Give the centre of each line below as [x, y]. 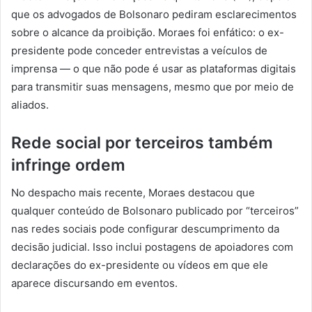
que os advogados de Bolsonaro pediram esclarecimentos [154, 14]
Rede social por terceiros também [142, 142]
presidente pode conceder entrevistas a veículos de [139, 50]
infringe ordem [68, 165]
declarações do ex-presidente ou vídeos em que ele [140, 265]
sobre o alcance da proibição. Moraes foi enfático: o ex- [148, 32]
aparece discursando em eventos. [94, 283]
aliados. [30, 104]
